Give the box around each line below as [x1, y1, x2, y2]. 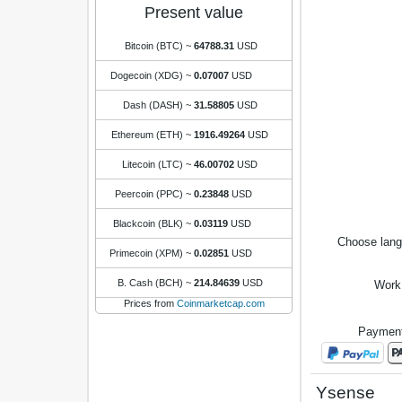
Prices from [123, 298, 177, 309]
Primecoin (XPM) [109, 248, 183, 258]
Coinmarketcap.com [176, 298, 265, 309]
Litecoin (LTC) [122, 159, 183, 170]
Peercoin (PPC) [115, 188, 183, 199]
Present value [144, 4, 243, 22]
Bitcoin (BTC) [125, 40, 183, 51]
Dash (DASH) [123, 100, 183, 110]
